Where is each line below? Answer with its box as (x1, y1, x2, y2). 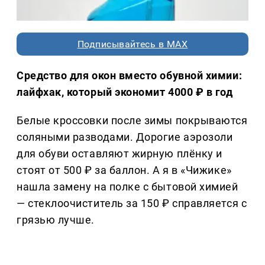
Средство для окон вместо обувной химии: (17, 69, 243, 82)
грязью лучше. (17, 214, 95, 227)
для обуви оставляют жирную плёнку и (17, 147, 222, 160)
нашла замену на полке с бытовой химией (17, 180, 238, 193)
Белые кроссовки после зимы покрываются (17, 114, 248, 127)
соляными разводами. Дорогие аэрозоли (17, 131, 233, 144)
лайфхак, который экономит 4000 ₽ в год (17, 86, 233, 99)
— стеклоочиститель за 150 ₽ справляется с (17, 197, 247, 210)
